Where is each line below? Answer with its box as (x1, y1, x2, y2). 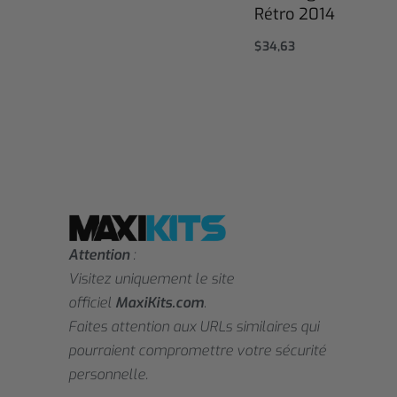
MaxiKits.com (115, 293, 205, 313)
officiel (68, 293, 116, 313)
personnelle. (68, 365, 149, 385)
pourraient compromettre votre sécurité (68, 341, 327, 361)
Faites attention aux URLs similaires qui (68, 317, 320, 337)
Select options (253, 53, 346, 73)
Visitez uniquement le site (68, 269, 235, 289)
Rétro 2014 (253, 4, 335, 26)
